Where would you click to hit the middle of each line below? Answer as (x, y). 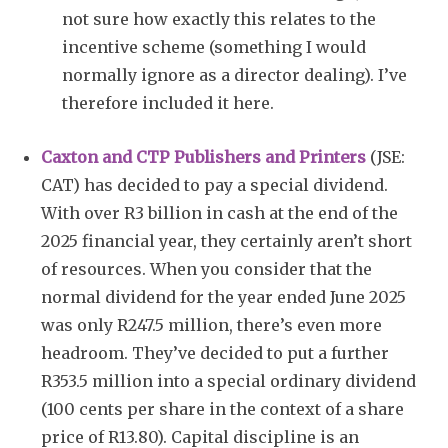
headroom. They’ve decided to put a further (215, 352)
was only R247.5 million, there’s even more (211, 324)
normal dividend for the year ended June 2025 (223, 296)
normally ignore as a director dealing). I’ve (234, 74)
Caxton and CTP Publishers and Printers (203, 156)
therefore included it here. (168, 102)
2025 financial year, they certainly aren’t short (226, 240)
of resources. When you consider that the (206, 268)
